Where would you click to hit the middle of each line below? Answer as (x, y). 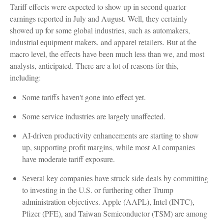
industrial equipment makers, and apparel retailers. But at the (103, 42)
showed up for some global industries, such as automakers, (100, 30)
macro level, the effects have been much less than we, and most (107, 54)
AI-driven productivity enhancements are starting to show (110, 135)
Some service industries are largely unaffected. (94, 116)
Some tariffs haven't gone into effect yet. (84, 97)
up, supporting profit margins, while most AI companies (109, 147)
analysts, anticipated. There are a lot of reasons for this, (94, 65)
